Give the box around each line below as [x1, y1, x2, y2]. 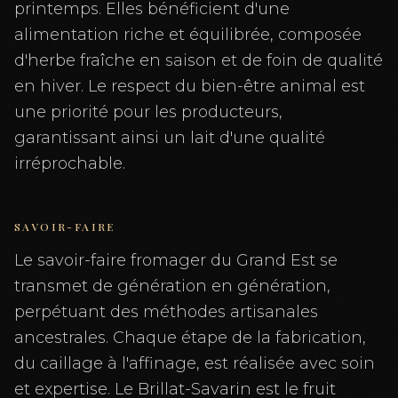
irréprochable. [14, 154, 125, 173]
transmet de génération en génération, [14, 276, 330, 296]
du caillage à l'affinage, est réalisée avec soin [14, 354, 375, 373]
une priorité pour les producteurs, [14, 102, 283, 122]
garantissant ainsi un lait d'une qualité [14, 128, 325, 147]
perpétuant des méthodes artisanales [14, 302, 318, 322]
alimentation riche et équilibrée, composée [14, 25, 362, 44]
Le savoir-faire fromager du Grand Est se [14, 251, 338, 270]
